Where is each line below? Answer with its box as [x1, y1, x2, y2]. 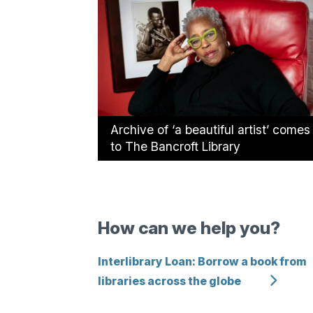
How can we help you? [97, 217, 280, 239]
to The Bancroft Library [110, 139, 240, 154]
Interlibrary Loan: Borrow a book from [97, 254, 307, 268]
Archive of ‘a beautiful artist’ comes [110, 122, 310, 138]
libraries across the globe [97, 274, 241, 288]
